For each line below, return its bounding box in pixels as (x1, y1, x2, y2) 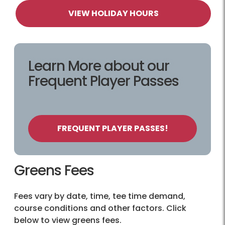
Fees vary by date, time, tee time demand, (14, 190, 185, 202)
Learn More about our (28, 56, 169, 76)
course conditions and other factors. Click (14, 202, 186, 214)
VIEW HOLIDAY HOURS (68, 7, 159, 19)
